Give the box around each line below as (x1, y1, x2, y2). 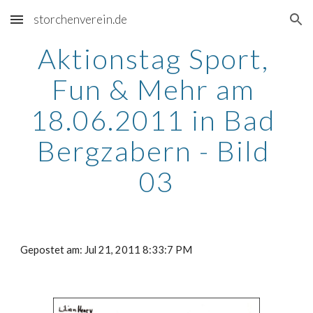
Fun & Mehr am (51, 73, 255, 106)
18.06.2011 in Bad (31, 103, 275, 137)
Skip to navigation (214, 20, 302, 32)
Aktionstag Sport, (37, 42, 269, 75)
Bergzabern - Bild (36, 134, 270, 168)
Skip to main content (11, 20, 110, 32)
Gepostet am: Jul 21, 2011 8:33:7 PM (20, 244, 193, 256)
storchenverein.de (34, 12, 127, 27)
